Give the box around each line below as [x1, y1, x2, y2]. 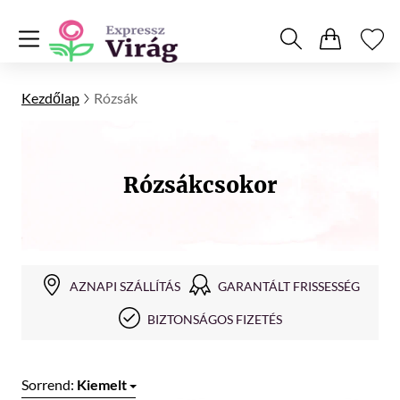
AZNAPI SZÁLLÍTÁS [69, 279, 180, 294]
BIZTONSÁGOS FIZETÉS [146, 312, 282, 327]
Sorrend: [21, 376, 77, 393]
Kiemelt [77, 376, 127, 393]
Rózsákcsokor [122, 171, 278, 199]
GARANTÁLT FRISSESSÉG [217, 279, 360, 294]
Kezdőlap [21, 89, 79, 106]
